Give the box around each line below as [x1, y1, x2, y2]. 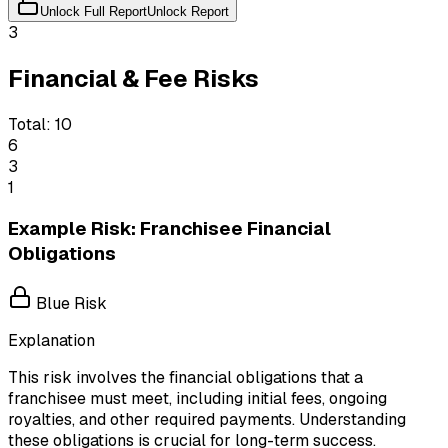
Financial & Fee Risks [8, 62, 259, 94]
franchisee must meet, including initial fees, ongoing [8, 387, 387, 409]
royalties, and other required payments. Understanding [8, 408, 406, 430]
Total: [8, 113, 51, 135]
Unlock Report [147, 3, 229, 19]
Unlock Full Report [40, 3, 147, 19]
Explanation [8, 329, 95, 351]
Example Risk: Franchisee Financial [8, 216, 331, 242]
